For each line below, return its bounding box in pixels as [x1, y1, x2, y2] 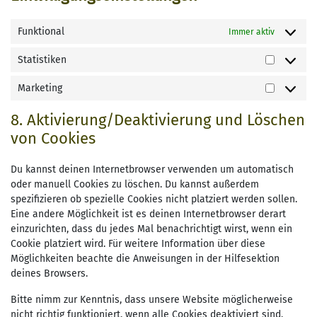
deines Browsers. [11, 267, 88, 280]
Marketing [18, 82, 62, 95]
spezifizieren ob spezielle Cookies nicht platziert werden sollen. [11, 193, 297, 206]
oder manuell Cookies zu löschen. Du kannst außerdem [11, 178, 259, 191]
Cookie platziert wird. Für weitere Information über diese [11, 238, 265, 250]
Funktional [18, 25, 64, 38]
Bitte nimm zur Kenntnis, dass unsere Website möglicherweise [11, 294, 293, 306]
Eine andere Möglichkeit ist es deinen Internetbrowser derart [11, 208, 286, 221]
